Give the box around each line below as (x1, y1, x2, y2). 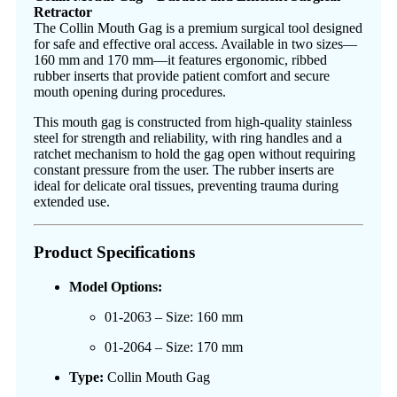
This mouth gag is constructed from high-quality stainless (34, 114, 352, 130)
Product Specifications (34, 242, 195, 261)
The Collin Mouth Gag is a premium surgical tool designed (34, 20, 362, 36)
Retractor (34, 4, 92, 20)
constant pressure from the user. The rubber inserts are (34, 162, 334, 178)
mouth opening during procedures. (34, 84, 226, 100)
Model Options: (69, 278, 162, 294)
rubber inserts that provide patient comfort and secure (34, 68, 330, 84)
